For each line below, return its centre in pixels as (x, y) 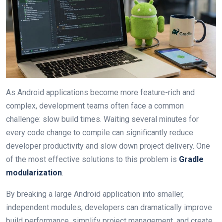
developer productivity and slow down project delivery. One (108, 146)
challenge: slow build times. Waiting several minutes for (102, 119)
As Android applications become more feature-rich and (100, 92)
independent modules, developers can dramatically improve (109, 207)
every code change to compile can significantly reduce (100, 132)
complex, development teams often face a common (95, 106)
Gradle (191, 159)
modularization (34, 172)
